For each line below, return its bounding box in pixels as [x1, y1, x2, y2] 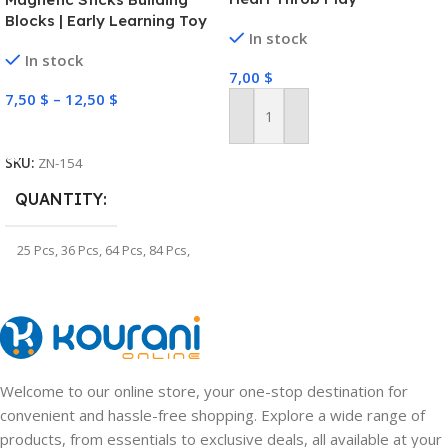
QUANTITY [15, 188, 103, 209]
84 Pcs [149, 240, 187, 259]
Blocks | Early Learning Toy [5, 11, 207, 31]
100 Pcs [17, 257, 62, 276]
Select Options [17, 120, 109, 139]
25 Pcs [17, 240, 55, 259]
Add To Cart [241, 116, 318, 135]
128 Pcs [68, 257, 113, 276]
